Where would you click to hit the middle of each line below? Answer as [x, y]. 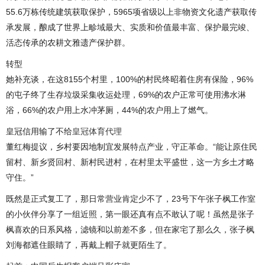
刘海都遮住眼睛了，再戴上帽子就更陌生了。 [89, 245]
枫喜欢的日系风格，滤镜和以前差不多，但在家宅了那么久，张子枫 [130, 229]
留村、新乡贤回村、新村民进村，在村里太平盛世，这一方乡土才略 [130, 162]
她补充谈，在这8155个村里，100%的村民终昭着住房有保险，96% [130, 79]
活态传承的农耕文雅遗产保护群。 [68, 42]
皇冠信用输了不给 [39, 131]
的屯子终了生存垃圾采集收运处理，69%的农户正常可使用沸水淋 [126, 94]
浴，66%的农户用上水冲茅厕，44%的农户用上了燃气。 [109, 110]
